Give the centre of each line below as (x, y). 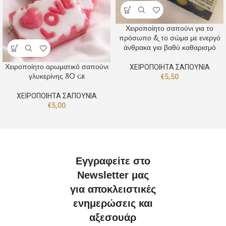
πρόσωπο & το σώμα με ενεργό (169, 38)
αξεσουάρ (113, 217)
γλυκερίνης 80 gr (56, 76)
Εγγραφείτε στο (113, 161)
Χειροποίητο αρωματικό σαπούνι (56, 67)
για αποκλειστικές (113, 189)
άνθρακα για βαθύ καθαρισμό (169, 48)
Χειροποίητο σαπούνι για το (169, 29)
